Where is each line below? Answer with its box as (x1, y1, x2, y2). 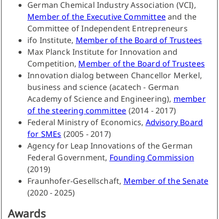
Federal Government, (27, 152, 109, 163)
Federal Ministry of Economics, (27, 117, 146, 128)
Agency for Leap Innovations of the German (27, 140, 193, 152)
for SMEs (27, 129, 62, 140)
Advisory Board (145, 117, 203, 128)
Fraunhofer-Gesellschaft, (27, 175, 124, 187)
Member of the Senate (123, 175, 209, 187)
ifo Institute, (27, 35, 76, 46)
